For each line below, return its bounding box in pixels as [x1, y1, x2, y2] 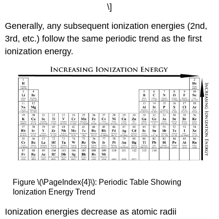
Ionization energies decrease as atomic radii [5, 207, 177, 217]
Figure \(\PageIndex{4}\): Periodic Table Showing [12, 177, 181, 186]
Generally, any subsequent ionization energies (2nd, [5, 21, 208, 31]
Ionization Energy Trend [12, 187, 95, 196]
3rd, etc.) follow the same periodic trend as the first [5, 33, 202, 44]
